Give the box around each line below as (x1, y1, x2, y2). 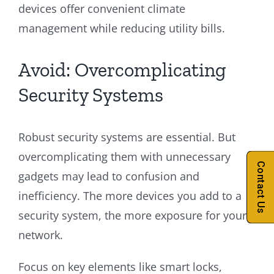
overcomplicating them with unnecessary (18, 149, 231, 164)
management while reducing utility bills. (18, 20, 225, 35)
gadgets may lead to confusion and (18, 168, 199, 183)
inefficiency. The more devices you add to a (18, 188, 242, 203)
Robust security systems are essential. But (18, 129, 235, 144)
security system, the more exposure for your (18, 207, 246, 223)
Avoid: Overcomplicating (18, 57, 226, 81)
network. (18, 227, 63, 242)
